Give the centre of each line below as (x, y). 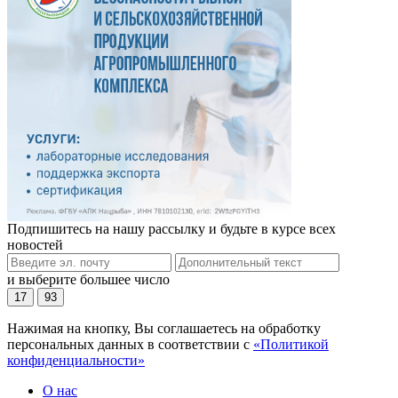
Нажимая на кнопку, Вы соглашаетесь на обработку (164, 329)
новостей (35, 245)
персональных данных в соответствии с (130, 345)
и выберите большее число (88, 280)
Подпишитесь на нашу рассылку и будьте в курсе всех (171, 229)
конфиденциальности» (76, 361)
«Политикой (291, 345)
